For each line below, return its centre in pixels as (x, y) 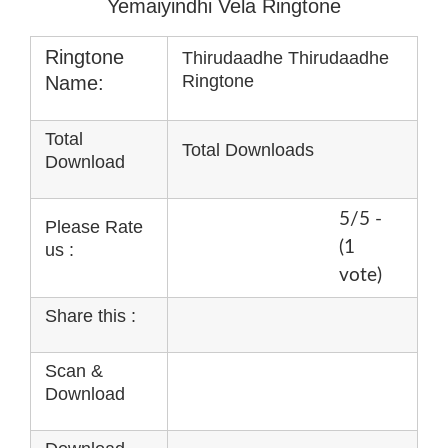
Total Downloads (248, 149)
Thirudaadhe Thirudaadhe (285, 57)
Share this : (90, 315)
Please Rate (94, 226)
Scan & (74, 370)
